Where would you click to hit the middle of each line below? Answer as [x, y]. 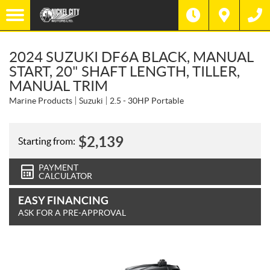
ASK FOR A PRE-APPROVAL [72, 213]
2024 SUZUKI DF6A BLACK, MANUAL [131, 57]
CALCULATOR [65, 176]
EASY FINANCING [63, 200]
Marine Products [41, 101]
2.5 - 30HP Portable [147, 101]
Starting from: [47, 141]
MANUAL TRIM [58, 86]
